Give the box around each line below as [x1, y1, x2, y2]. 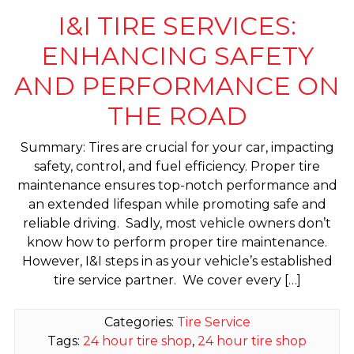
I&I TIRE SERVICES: [58, 10, 296, 41]
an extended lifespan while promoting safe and [28, 197, 326, 213]
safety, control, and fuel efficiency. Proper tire [34, 159, 320, 175]
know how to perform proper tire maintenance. [27, 235, 327, 250]
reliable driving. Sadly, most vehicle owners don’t [23, 216, 331, 232]
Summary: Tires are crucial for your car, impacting [20, 140, 334, 156]
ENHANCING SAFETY [40, 40, 314, 71]
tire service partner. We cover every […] [53, 273, 301, 288]
